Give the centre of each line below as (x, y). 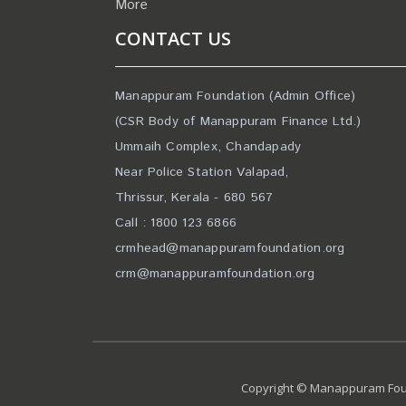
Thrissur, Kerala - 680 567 (194, 198)
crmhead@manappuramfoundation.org (230, 248)
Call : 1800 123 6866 (176, 223)
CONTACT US (173, 39)
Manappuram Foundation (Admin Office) (236, 96)
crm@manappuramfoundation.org (215, 274)
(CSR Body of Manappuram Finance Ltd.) (238, 121)
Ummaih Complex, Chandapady (208, 147)
